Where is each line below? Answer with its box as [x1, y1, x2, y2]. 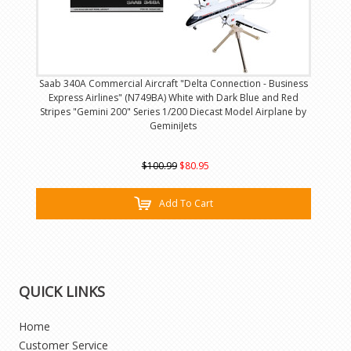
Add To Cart [158, 197, 213, 211]
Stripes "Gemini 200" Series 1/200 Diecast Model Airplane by [40, 105, 307, 119]
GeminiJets [150, 119, 197, 133]
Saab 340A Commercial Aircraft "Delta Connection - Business [38, 77, 308, 91]
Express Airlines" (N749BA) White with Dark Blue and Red [48, 91, 299, 105]
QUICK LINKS [19, 281, 106, 301]
